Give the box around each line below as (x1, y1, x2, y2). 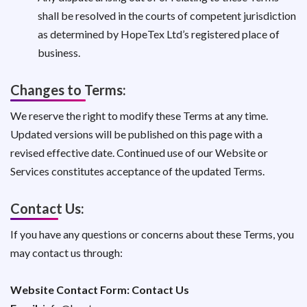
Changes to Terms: (10, 82, 126, 98)
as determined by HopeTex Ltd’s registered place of (38, 27, 280, 40)
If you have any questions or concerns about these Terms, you (10, 228, 294, 241)
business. (38, 46, 80, 59)
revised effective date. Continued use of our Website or (10, 146, 268, 159)
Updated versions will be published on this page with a (10, 127, 262, 140)
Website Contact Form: (10, 283, 130, 296)
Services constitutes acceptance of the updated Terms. (10, 164, 265, 177)
